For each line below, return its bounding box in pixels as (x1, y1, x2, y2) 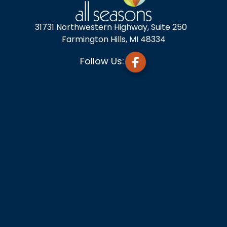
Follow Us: (80, 54, 124, 67)
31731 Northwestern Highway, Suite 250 (35, 21, 192, 33)
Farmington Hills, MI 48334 (61, 33, 166, 46)
